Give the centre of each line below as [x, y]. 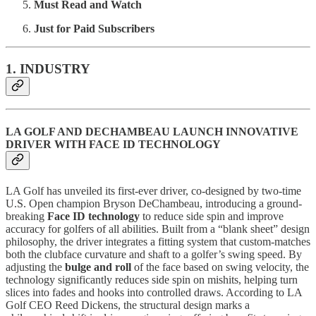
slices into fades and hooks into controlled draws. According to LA [154, 292]
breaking [26, 216]
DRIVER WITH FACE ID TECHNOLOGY [113, 144]
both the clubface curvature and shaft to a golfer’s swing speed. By [154, 254]
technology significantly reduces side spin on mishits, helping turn [152, 279]
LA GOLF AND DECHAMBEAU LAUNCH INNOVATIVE [152, 131]
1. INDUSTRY [48, 68]
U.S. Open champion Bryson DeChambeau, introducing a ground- [154, 203]
